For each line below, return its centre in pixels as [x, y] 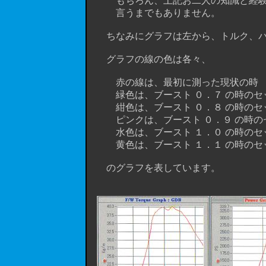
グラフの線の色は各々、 [149, 59]
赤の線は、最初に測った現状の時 [173, 82]
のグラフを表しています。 [159, 168]
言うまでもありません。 [154, 13]
